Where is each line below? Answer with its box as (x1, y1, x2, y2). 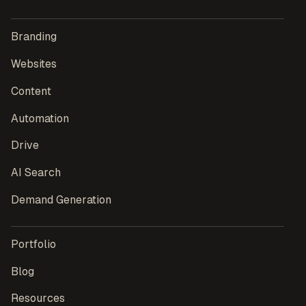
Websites (11, 57, 57, 70)
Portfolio (11, 237, 56, 251)
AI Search (11, 166, 61, 180)
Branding (11, 30, 57, 44)
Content (11, 84, 51, 98)
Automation (11, 111, 69, 125)
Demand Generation (11, 193, 111, 206)
